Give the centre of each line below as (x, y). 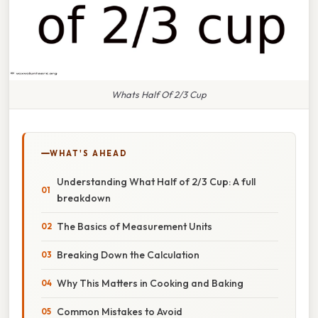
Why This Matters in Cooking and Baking (150, 283)
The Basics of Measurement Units (135, 226)
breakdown (84, 198)
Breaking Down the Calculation (128, 254)
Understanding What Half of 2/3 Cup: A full (156, 181)
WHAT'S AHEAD (89, 153)
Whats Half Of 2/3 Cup (159, 94)
